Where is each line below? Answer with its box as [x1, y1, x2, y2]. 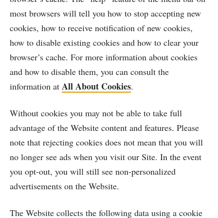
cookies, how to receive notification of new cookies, [10, 22, 193, 34]
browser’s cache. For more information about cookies [10, 51, 198, 63]
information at [10, 80, 62, 92]
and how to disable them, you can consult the [10, 66, 169, 77]
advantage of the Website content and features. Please [10, 122, 199, 133]
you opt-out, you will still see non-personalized [10, 165, 176, 177]
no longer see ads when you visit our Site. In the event [10, 151, 201, 163]
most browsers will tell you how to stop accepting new [10, 7, 201, 19]
